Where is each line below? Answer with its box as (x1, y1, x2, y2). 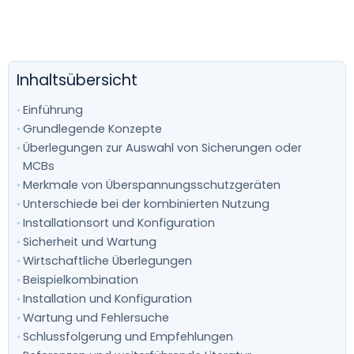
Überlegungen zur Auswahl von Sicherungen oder (22, 140, 302, 156)
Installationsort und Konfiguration (22, 215, 215, 232)
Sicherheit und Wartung (22, 234, 156, 250)
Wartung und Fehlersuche (22, 310, 169, 326)
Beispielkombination (22, 272, 138, 288)
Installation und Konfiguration (22, 291, 192, 307)
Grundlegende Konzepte (22, 121, 162, 137)
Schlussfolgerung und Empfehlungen (22, 329, 233, 345)
